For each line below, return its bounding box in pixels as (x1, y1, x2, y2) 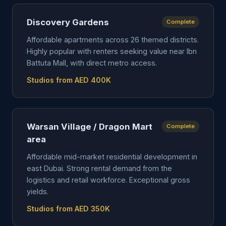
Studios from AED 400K (27, 76, 111, 84)
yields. (27, 187, 48, 196)
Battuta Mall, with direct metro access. (27, 59, 157, 67)
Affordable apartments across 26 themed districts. (27, 35, 199, 44)
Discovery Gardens (27, 17, 109, 27)
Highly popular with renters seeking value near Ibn (27, 47, 197, 55)
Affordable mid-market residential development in (27, 152, 197, 161)
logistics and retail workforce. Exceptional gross (27, 176, 190, 184)
